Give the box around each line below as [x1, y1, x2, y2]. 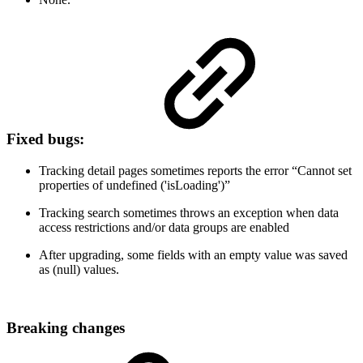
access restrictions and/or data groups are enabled [39, 220, 289, 234]
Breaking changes [6, 319, 125, 337]
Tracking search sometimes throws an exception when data [39, 205, 339, 220]
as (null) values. [39, 262, 119, 276]
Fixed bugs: [6, 130, 88, 147]
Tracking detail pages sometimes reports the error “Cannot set [39, 163, 352, 177]
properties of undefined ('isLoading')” [39, 177, 230, 192]
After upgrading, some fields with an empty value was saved [39, 247, 348, 262]
